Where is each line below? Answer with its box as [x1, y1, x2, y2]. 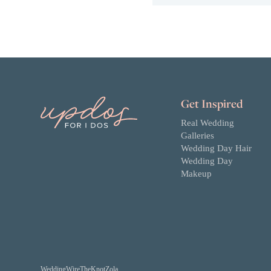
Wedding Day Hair [181, 143, 252, 153]
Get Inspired [181, 96, 243, 111]
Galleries [181, 131, 215, 140]
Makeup [181, 169, 212, 178]
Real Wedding [181, 118, 235, 128]
